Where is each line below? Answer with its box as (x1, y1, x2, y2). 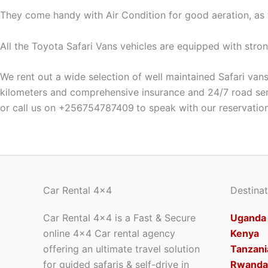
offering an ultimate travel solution (43, 243, 200, 255)
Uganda (230, 212, 266, 224)
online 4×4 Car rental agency (43, 227, 175, 239)
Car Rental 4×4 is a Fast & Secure (43, 212, 196, 224)
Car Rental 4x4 (43, 184, 112, 196)
